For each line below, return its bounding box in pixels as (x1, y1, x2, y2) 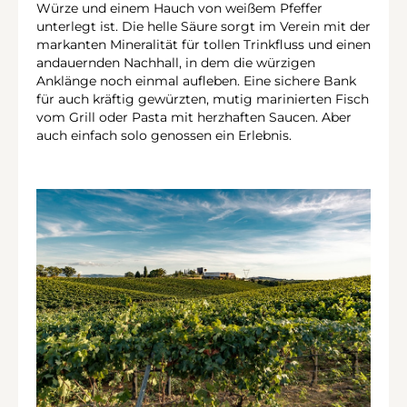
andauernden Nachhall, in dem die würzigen (36, 55, 315, 71)
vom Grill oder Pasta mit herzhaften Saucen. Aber (36, 110, 352, 125)
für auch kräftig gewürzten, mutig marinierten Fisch (36, 92, 369, 107)
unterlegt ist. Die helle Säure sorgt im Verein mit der (36, 19, 371, 35)
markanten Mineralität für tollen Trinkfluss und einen (36, 37, 371, 53)
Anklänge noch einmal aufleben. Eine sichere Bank (36, 74, 356, 89)
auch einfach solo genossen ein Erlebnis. (36, 128, 292, 144)
